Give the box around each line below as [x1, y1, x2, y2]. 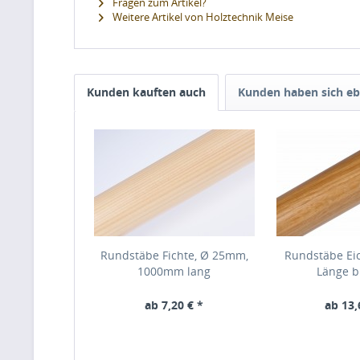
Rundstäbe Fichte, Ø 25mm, [100, 247, 248, 263]
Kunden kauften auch [87, 84, 206, 100]
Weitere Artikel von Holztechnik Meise [110, 9, 293, 24]
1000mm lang [137, 263, 211, 279]
